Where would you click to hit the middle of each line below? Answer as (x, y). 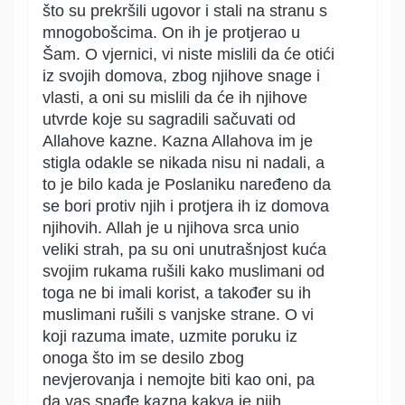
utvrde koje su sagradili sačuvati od (169, 119)
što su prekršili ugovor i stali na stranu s (185, 11)
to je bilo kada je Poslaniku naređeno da (187, 184)
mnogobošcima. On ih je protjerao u (171, 33)
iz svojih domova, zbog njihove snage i (181, 76)
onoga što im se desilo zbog (143, 358)
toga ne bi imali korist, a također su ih (177, 293)
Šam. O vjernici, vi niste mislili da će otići (188, 54)
